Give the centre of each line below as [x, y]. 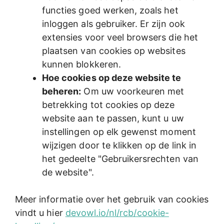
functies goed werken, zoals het [110, 10]
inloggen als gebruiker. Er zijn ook [113, 23]
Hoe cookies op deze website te [112, 77]
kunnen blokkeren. [81, 64]
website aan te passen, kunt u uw [113, 118]
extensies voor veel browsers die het [120, 37]
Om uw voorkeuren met [133, 91]
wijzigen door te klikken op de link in [119, 145]
